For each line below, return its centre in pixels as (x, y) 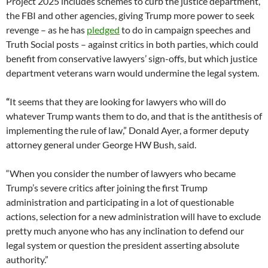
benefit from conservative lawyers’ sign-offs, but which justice (132, 58)
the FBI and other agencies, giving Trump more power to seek (130, 15)
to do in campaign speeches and (185, 29)
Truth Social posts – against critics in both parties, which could (132, 44)
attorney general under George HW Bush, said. (101, 144)
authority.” (27, 259)
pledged (103, 29)
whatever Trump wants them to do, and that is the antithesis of (134, 115)
